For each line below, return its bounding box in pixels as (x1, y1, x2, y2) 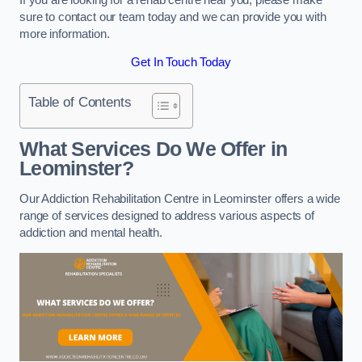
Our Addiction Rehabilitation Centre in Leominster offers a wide (19, 192, 340, 205)
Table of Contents (28, 93, 132, 110)
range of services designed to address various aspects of (19, 208, 314, 222)
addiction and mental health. (19, 225, 166, 239)
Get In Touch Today (131, 56, 231, 69)
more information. (19, 27, 110, 40)
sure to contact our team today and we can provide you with (19, 10, 326, 23)
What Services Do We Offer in (19, 138, 288, 161)
